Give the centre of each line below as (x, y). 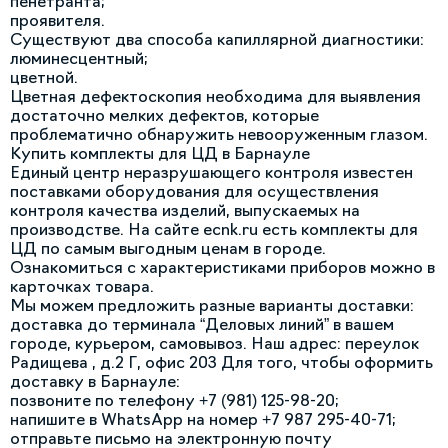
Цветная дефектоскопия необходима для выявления (215, 96)
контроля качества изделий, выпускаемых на (185, 210)
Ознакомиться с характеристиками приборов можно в (222, 267)
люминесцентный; (79, 58)
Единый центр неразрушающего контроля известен (211, 172)
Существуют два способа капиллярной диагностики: (217, 39)
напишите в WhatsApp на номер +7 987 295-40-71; (203, 419)
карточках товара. (82, 286)
